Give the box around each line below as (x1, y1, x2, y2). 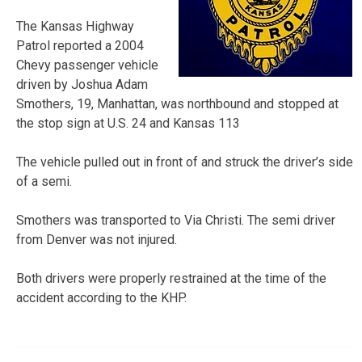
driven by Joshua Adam (16, 76, 148, 92)
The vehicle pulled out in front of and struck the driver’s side (16, 154, 353, 170)
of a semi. (16, 173, 72, 189)
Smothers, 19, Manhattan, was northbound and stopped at (16, 95, 339, 112)
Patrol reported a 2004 (16, 37, 144, 53)
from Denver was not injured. (16, 231, 177, 247)
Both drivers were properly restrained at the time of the (16, 270, 326, 286)
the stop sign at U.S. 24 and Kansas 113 (16, 115, 240, 131)
